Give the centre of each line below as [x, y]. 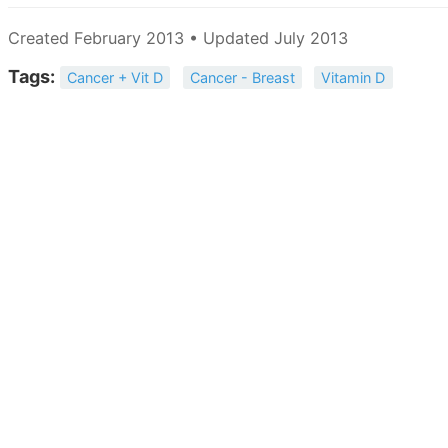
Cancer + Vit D [115, 77]
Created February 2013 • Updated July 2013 [178, 37]
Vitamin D [353, 77]
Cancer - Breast [242, 77]
